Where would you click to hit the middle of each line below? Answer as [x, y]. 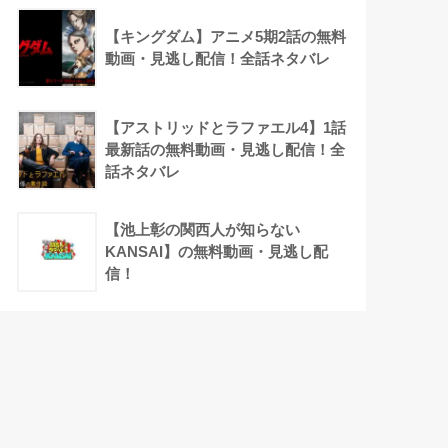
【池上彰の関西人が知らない [203, 230]
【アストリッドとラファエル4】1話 [226, 128]
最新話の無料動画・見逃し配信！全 [225, 150]
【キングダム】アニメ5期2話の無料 [226, 37]
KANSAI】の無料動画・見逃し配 [217, 252]
